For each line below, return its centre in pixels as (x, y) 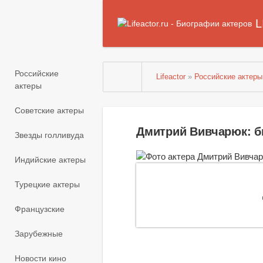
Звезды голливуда (49, 135)
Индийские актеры (50, 160)
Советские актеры (49, 111)
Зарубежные (39, 234)
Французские (40, 209)
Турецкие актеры (47, 185)
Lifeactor (171, 77)
